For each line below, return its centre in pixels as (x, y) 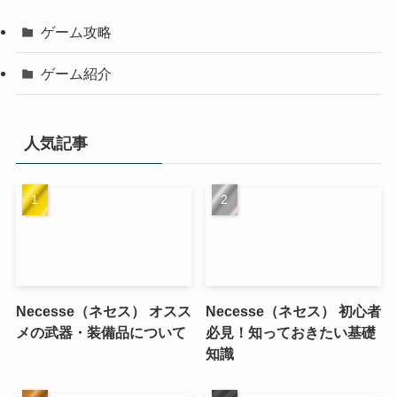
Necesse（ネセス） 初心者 (294, 311)
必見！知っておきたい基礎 (291, 333)
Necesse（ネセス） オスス (103, 311)
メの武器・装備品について (101, 333)
